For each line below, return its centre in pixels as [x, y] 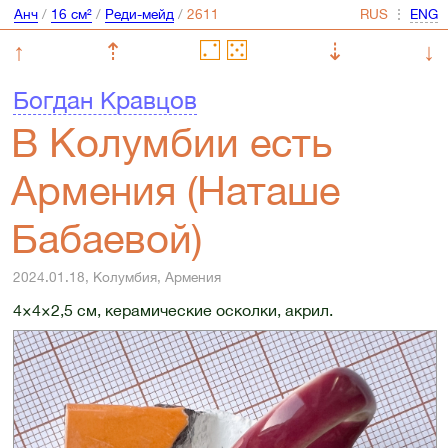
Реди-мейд [139, 14]
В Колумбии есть [172, 142]
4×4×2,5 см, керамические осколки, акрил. [172, 309]
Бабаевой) [107, 238]
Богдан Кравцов [104, 100]
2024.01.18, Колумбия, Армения [116, 277]
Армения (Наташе [176, 190]
